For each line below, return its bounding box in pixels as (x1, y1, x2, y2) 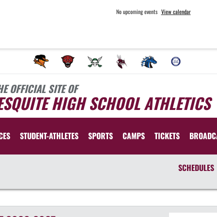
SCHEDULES (178, 162, 214, 173)
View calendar (161, 7, 191, 15)
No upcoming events (116, 7, 157, 15)
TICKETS (155, 130, 180, 141)
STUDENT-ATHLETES (20, 130, 78, 141)
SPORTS (88, 130, 113, 141)
